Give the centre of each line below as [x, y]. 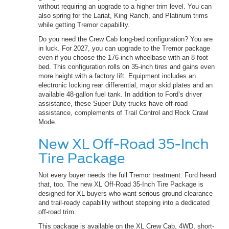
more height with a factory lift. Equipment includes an [117, 76]
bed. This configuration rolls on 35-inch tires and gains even [127, 67]
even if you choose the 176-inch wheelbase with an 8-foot [123, 58]
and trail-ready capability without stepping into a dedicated [124, 203]
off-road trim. [58, 212]
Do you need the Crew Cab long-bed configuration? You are [125, 39]
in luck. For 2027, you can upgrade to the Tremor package [124, 49]
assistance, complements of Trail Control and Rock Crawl [123, 113]
